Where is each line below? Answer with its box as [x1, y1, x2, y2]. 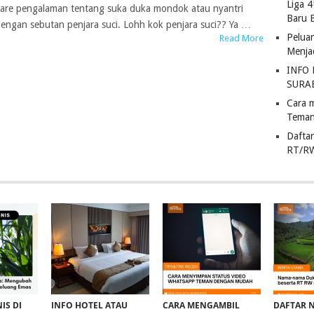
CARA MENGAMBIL [162, 299, 240, 311]
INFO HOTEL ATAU [51, 299, 128, 311]
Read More [219, 33, 264, 43]
